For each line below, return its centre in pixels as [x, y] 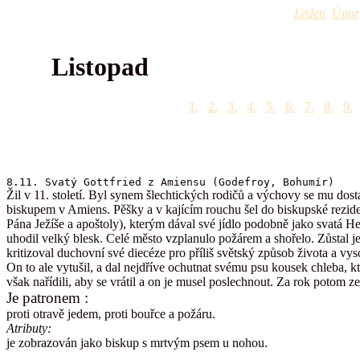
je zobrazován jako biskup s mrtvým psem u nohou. [137, 343]
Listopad [78, 67]
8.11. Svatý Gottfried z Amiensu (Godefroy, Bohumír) [170, 182]
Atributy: [29, 329]
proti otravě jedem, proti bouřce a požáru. [111, 314]
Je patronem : [47, 298]
